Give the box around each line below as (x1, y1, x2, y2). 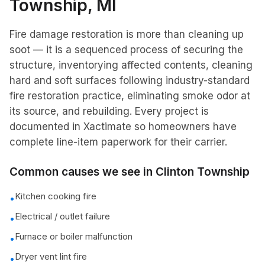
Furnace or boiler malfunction (15, 231, 132, 242)
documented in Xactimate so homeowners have (9, 121, 237, 132)
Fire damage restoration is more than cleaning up (9, 28, 244, 40)
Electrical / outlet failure (15, 211, 110, 222)
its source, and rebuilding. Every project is (9, 105, 209, 117)
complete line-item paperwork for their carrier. (9, 136, 227, 148)
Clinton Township (156, 165, 250, 179)
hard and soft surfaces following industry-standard (9, 75, 250, 86)
